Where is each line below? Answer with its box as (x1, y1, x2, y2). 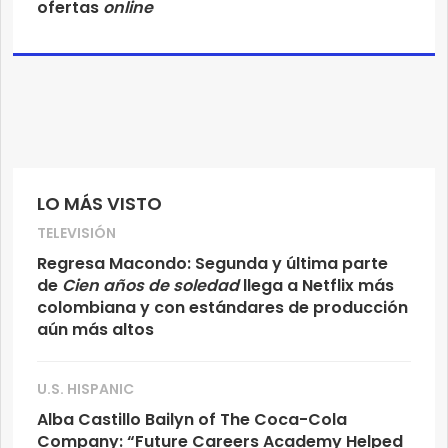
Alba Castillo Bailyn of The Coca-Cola (37, 407, 347, 431)
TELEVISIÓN (37, 222, 116, 243)
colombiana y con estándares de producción (37, 295, 408, 319)
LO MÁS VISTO (37, 190, 162, 216)
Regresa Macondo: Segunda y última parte (37, 251, 388, 275)
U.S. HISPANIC (37, 378, 134, 399)
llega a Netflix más (239, 273, 394, 297)
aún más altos (37, 317, 154, 341)
